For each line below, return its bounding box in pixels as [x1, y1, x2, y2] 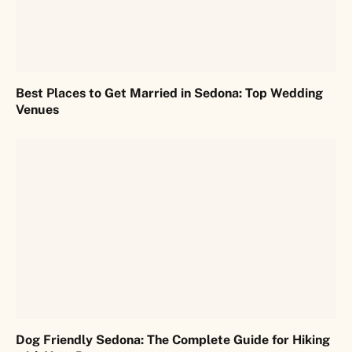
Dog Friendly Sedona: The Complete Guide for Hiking [16, 332, 330, 347]
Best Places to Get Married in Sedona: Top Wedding [16, 86, 323, 101]
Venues [16, 102, 59, 118]
